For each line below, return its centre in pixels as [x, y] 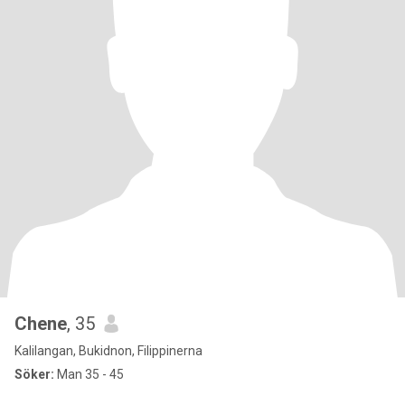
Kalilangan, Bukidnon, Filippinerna [108, 351]
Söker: [34, 374]
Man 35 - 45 [89, 374]
